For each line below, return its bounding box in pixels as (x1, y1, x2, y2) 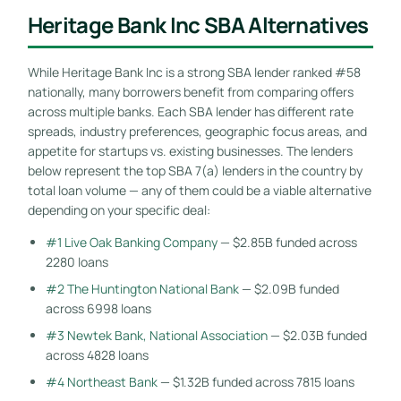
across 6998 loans (45, 299, 151, 317)
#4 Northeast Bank (45, 372, 158, 390)
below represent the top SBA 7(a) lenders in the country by (27, 161, 363, 179)
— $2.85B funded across (217, 233, 357, 251)
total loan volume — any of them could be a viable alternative (27, 181, 371, 199)
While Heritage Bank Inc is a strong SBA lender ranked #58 (27, 63, 361, 81)
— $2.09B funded (238, 279, 339, 297)
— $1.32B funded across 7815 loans (157, 372, 354, 390)
